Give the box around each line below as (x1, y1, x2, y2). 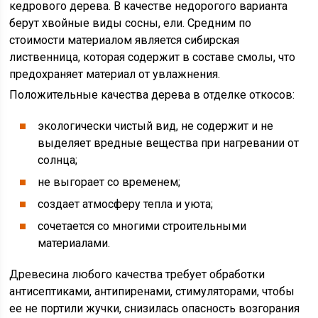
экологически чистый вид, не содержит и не (38, 119, 274, 133)
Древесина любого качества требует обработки (9, 268, 265, 281)
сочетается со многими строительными (38, 219, 247, 233)
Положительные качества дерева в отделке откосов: (9, 88, 295, 102)
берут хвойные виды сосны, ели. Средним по (9, 16, 252, 30)
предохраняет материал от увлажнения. (9, 67, 221, 81)
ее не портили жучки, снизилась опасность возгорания (9, 302, 300, 315)
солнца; (38, 153, 78, 167)
